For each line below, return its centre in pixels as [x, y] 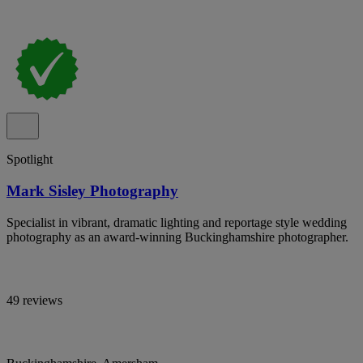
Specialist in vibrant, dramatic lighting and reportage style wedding [177, 222]
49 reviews [34, 300]
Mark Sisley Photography [92, 190]
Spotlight [30, 160]
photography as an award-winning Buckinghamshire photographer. [177, 237]
